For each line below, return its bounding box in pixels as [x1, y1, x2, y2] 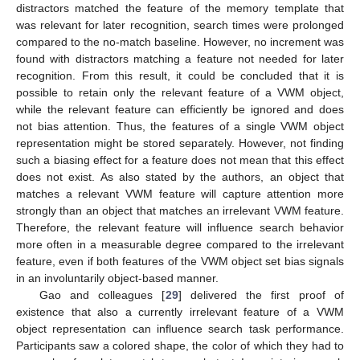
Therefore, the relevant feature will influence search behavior [16, 220, 344, 234]
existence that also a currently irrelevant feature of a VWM [16, 305, 344, 318]
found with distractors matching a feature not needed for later [16, 51, 344, 65]
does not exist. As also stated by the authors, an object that [16, 170, 344, 183]
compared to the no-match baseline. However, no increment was [16, 35, 344, 48]
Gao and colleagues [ [39, 288, 166, 301]
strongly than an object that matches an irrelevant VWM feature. [16, 203, 344, 217]
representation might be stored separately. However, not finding [16, 136, 344, 149]
